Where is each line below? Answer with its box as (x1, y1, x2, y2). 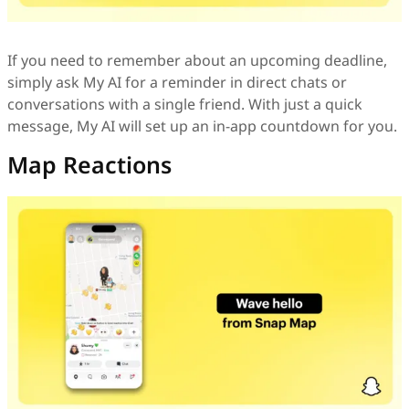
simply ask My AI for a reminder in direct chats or (7, 72, 347, 93)
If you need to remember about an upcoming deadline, (7, 50, 387, 71)
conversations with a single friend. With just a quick (7, 94, 362, 115)
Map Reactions (7, 149, 172, 181)
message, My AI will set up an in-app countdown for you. (7, 116, 397, 137)
